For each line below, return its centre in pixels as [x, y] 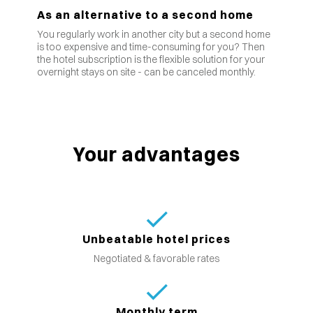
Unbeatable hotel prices [156, 239]
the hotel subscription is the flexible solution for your [151, 59]
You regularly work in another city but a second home [153, 34]
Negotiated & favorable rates [156, 259]
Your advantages [156, 155]
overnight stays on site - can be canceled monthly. [146, 72]
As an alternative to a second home [145, 14]
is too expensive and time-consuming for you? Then [151, 46]
